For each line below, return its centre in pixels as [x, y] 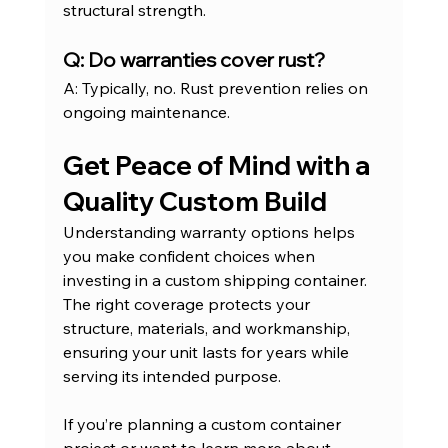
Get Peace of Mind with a [218, 166]
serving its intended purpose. [171, 376]
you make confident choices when [190, 256]
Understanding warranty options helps [210, 232]
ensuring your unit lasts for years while [207, 352]
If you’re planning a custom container [203, 424]
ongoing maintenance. [146, 112]
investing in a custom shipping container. [216, 280]
